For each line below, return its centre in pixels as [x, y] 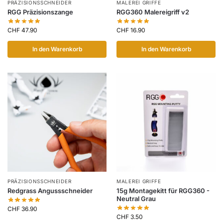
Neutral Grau [136, 198]
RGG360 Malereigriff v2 [153, 12]
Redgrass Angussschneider [50, 190]
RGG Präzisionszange [40, 12]
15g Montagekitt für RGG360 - [163, 190]
